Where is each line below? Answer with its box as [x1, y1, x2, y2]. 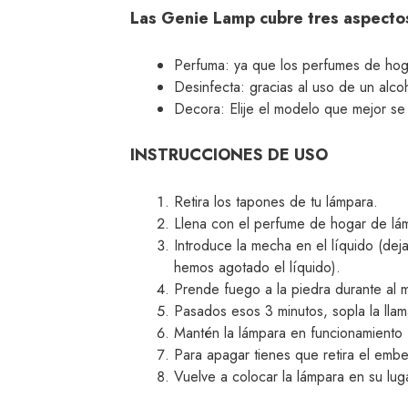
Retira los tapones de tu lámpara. [173, 190, 378, 212]
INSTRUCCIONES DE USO [129, 142, 328, 167]
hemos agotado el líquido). [173, 256, 341, 278]
